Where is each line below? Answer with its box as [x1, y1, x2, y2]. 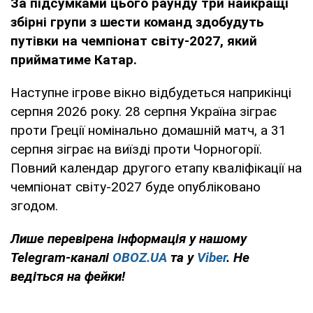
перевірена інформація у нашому [48, 230, 247, 247]
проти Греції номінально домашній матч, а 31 [10, 122, 286, 138]
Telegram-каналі [10, 249, 112, 265]
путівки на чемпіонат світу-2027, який [10, 32, 257, 49]
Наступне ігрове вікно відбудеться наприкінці [10, 84, 291, 101]
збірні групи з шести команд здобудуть [10, 13, 264, 30]
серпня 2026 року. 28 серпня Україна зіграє [10, 103, 277, 119]
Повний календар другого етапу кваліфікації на [10, 159, 302, 176]
